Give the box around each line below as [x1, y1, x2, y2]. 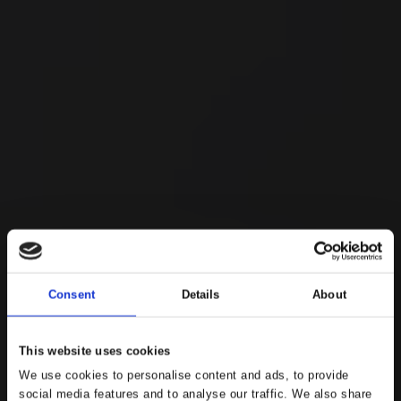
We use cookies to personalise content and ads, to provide [19, 368, 349, 382]
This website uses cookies [19, 343, 171, 357]
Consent [48, 287, 95, 302]
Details [181, 287, 220, 302]
